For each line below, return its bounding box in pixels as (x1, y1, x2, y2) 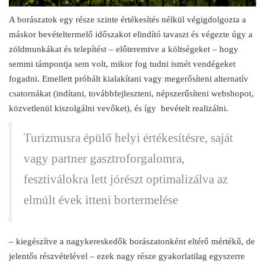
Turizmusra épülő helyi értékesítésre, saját (24, 131, 233, 146)
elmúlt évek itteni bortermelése (24, 193, 178, 208)
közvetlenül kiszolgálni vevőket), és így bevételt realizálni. (9, 104, 228, 114)
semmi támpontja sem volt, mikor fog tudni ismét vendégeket (9, 59, 235, 69)
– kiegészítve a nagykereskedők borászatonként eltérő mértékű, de (9, 237, 255, 247)
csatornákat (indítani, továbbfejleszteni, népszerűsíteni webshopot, (9, 89, 254, 99)
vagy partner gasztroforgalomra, (24, 151, 185, 166)
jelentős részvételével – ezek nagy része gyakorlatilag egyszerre (9, 251, 245, 261)
